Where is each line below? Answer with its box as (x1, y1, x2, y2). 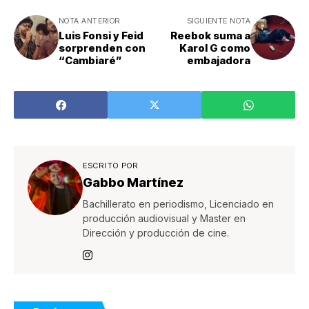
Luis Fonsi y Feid (59, 29, 143, 43)
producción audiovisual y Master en (83, 212, 246, 225)
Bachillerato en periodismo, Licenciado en (83, 198, 274, 210)
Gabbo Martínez (83, 175, 183, 190)
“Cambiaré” (59, 54, 122, 68)
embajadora (187, 54, 250, 68)
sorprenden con (59, 41, 146, 55)
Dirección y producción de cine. (83, 227, 229, 239)
